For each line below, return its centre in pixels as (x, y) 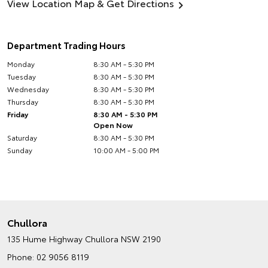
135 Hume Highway (45, 239)
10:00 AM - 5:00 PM (127, 150)
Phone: (22, 257)
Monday (21, 64)
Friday (18, 114)
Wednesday (28, 89)
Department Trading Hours (66, 45)
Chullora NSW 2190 (123, 239)
